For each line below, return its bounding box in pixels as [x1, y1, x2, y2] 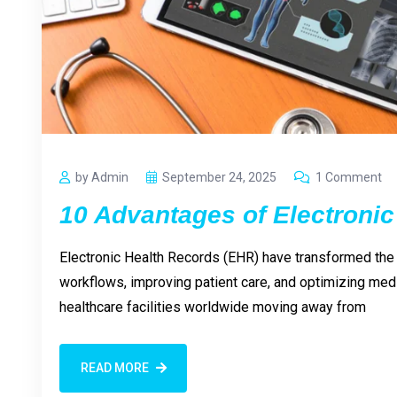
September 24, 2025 [162, 169, 276, 184]
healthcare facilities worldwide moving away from [59, 298, 366, 315]
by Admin [75, 169, 128, 184]
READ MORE [80, 361, 149, 376]
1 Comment [315, 169, 382, 184]
